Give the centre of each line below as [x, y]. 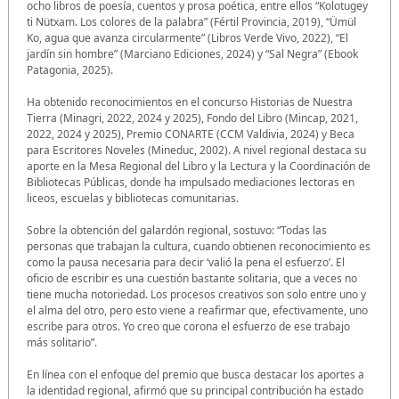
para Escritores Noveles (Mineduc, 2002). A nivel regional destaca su [196, 151]
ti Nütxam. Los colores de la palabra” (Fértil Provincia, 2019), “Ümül [191, 22]
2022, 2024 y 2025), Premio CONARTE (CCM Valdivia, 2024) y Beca [191, 134]
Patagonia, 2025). [70, 70]
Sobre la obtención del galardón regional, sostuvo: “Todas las [177, 231]
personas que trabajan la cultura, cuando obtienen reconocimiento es [199, 247]
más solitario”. [62, 343]
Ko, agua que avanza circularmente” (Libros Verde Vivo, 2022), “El [187, 38]
